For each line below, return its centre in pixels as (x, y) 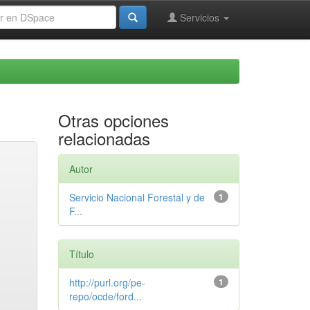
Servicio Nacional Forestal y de (137, 197)
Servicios (200, 17)
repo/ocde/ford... (105, 296)
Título (81, 254)
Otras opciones (113, 120)
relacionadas (104, 138)
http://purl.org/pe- (107, 282)
